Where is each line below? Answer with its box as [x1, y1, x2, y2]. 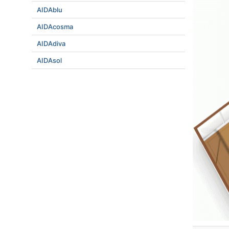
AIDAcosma [37, 22, 73, 31]
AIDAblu [37, 6, 62, 14]
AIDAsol [37, 56, 62, 64]
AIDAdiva [37, 39, 65, 48]
